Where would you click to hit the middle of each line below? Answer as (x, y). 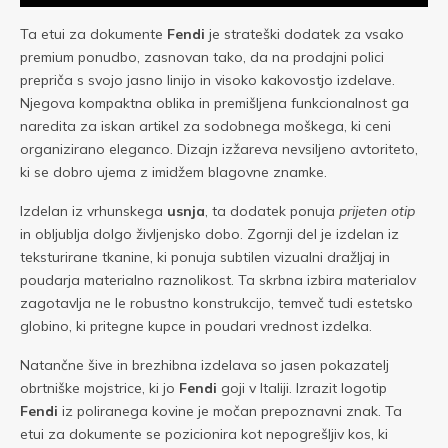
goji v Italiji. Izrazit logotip (302, 388)
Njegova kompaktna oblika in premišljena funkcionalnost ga (214, 103)
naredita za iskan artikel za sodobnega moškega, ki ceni (205, 126)
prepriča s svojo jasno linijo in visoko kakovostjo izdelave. (207, 80)
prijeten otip (377, 211)
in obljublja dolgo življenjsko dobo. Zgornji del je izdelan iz (209, 234)
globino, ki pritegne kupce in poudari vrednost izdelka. (196, 326)
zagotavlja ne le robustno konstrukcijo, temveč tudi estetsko (216, 303)
